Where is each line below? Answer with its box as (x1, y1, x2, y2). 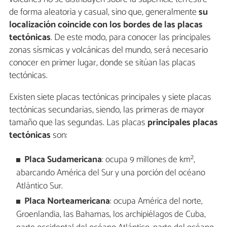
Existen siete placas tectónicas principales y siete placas (9, 90, 211, 105)
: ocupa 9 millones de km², (102, 152, 196, 167)
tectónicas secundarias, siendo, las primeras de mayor (9, 102, 205, 118)
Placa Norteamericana (24, 194, 110, 209)
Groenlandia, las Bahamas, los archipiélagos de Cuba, (16, 207, 206, 222)
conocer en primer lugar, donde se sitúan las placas (9, 55, 196, 71)
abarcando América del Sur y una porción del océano (16, 165, 205, 180)
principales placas (147, 115, 218, 131)
